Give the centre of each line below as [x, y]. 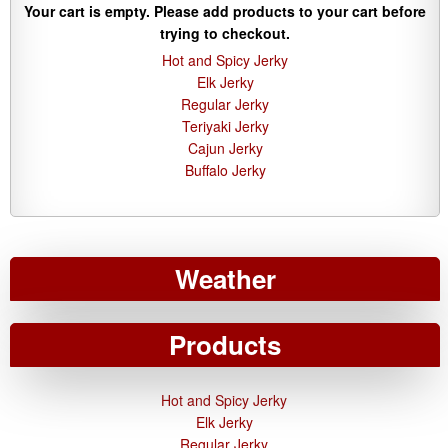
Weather [225, 278]
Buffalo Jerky [225, 170]
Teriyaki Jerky [225, 126]
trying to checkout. [225, 33]
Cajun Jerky [225, 148]
